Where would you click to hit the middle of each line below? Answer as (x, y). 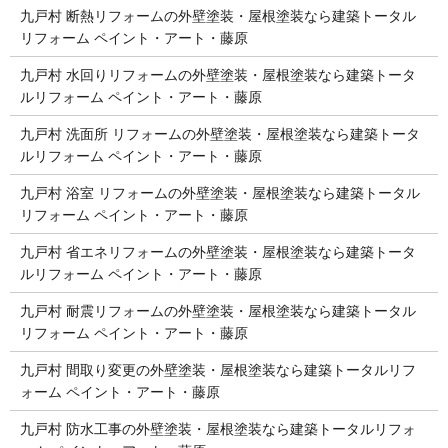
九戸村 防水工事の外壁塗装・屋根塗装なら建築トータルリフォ (217, 428)
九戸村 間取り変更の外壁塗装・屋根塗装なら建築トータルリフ (217, 369)
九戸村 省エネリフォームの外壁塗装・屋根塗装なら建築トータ (217, 251)
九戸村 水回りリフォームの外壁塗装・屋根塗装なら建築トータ (217, 74)
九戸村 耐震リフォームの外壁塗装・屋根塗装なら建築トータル (217, 310)
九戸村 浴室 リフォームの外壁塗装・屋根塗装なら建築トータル (219, 192)
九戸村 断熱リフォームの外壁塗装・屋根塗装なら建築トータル (217, 15)
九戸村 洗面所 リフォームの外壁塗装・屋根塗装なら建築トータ (219, 133)
